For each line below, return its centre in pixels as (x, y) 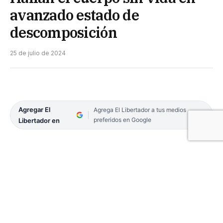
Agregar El (34, 109)
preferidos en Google (122, 119)
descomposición (63, 32)
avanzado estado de (74, 15)
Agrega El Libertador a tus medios (140, 110)
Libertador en (39, 120)
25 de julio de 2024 (38, 53)
